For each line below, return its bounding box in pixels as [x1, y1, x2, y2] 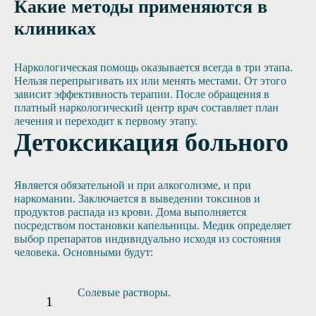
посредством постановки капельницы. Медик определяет [14, 219, 291, 232]
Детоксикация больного [14, 128, 288, 157]
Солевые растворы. [78, 286, 171, 299]
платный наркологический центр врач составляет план [14, 102, 279, 114]
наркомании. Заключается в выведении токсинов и [14, 193, 260, 205]
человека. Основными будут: [14, 246, 153, 259]
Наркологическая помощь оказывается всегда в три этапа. [14, 61, 293, 74]
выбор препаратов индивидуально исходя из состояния [14, 233, 281, 245]
